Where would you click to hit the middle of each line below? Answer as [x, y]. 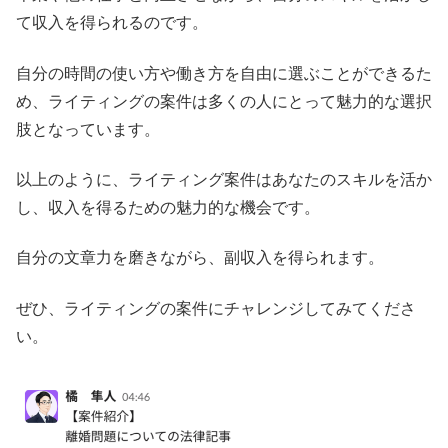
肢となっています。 [88, 129]
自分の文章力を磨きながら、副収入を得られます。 [200, 258]
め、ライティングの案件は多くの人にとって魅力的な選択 [224, 101]
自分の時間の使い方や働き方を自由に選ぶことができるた [224, 73]
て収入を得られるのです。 [112, 23]
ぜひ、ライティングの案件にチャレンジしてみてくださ [216, 308]
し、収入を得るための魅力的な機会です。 [168, 208]
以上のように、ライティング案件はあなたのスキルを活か [224, 180]
